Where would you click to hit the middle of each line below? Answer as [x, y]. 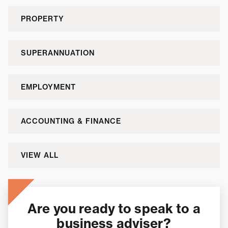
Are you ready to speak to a [114, 209]
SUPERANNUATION [58, 53]
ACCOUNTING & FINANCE [71, 121]
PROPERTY [42, 19]
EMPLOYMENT [48, 87]
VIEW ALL [40, 155]
